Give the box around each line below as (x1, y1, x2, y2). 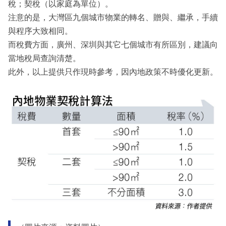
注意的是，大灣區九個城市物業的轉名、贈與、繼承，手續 (8, 13, 218, 22)
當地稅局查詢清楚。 (8, 53, 81, 63)
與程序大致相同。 (8, 26, 73, 35)
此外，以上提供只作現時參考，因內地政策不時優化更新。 (8, 67, 218, 76)
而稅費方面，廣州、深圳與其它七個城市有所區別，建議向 (8, 40, 218, 49)
